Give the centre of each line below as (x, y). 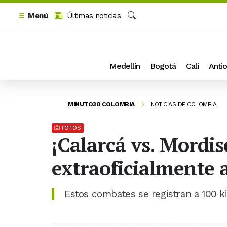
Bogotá (163, 66)
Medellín (125, 66)
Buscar (139, 27)
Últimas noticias (93, 16)
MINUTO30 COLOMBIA (101, 104)
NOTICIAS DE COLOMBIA (183, 104)
